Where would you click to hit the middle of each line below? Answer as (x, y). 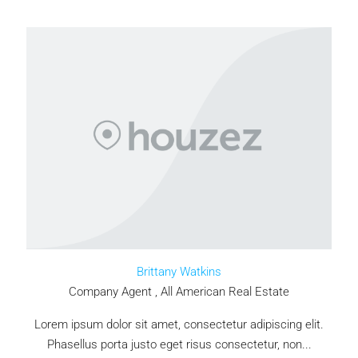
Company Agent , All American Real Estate (179, 291)
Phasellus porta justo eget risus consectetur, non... (179, 344)
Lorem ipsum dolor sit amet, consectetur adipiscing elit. (179, 324)
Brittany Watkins (179, 271)
